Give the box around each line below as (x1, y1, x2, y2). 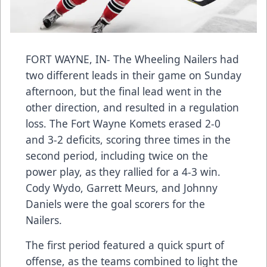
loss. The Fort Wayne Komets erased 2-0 (26, 116, 221, 131)
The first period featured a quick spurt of (26, 238, 224, 253)
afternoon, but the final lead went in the (26, 84, 222, 99)
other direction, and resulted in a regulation (26, 100, 239, 115)
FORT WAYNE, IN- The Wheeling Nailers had (26, 52, 239, 67)
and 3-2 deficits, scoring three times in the (26, 132, 231, 147)
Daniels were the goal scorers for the (26, 197, 205, 212)
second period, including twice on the (26, 148, 208, 163)
